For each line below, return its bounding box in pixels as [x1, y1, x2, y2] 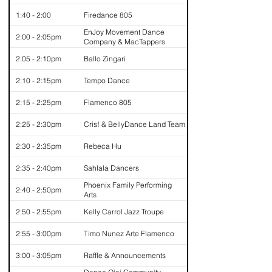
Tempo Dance [84, 75, 130, 85]
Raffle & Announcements [84, 250, 166, 260]
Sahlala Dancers [84, 163, 139, 172]
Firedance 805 [84, 10, 132, 19]
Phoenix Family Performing [84, 180, 172, 189]
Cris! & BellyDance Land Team [84, 119, 185, 129]
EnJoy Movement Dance [84, 27, 165, 36]
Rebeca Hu [84, 141, 121, 151]
